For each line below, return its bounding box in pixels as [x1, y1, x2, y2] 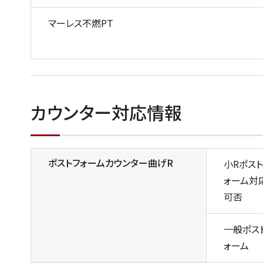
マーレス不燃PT [48, 15, 113, 30]
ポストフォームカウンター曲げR [48, 155, 173, 170]
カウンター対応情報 [31, 99, 182, 125]
